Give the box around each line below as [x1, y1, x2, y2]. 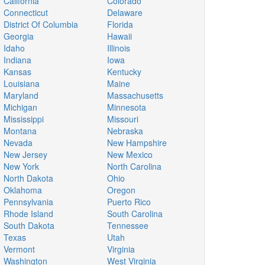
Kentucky [107, 66, 141, 77]
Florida [107, 18, 133, 30]
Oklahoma [4, 184, 42, 196]
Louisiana [4, 77, 40, 89]
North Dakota [4, 172, 53, 184]
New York [4, 160, 39, 172]
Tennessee [107, 219, 148, 231]
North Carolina [107, 160, 161, 172]
